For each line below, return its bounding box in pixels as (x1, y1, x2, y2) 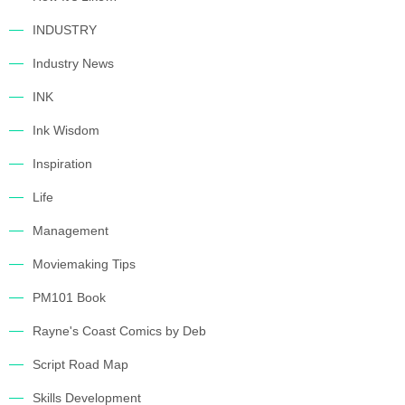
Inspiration (33, 156, 92, 171)
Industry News (33, 56, 114, 71)
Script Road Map (33, 357, 128, 372)
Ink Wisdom (33, 123, 99, 137)
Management (33, 223, 108, 238)
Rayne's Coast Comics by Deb (33, 324, 206, 338)
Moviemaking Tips (33, 257, 136, 271)
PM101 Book (33, 290, 106, 305)
